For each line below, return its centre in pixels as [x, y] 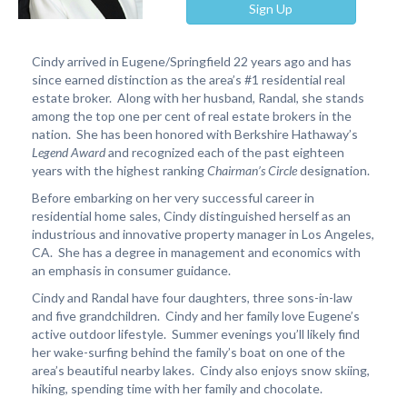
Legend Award [68, 152]
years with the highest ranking [119, 170]
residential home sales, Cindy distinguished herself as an [191, 216]
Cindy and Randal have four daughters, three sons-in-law [192, 298]
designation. [333, 170]
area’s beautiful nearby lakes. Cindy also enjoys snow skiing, [200, 370]
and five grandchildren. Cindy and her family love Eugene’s [195, 316]
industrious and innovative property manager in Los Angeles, [203, 234]
